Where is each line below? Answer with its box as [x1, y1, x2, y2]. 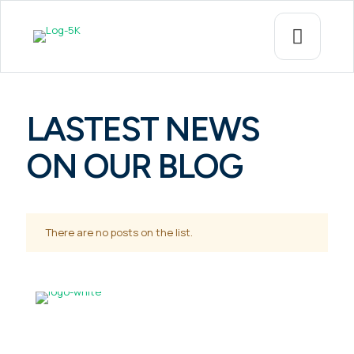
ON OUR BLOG [26, 145, 242, 186]
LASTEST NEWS [26, 108, 259, 149]
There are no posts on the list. [46, 225, 193, 239]
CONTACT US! [36, 337, 126, 352]
